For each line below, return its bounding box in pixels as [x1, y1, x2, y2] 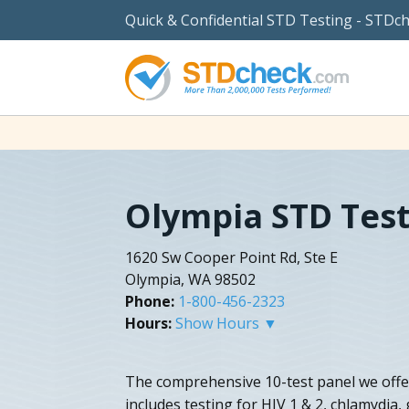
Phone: [125, 290, 174, 311]
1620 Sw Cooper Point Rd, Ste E [125, 246, 338, 267]
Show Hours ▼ [175, 312, 278, 333]
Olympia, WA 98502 [125, 268, 256, 289]
